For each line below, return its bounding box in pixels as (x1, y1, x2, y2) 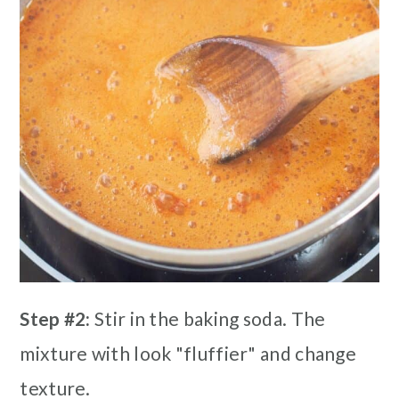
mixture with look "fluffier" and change (20, 342, 357, 365)
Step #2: (20, 307, 91, 330)
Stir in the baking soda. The (90, 307, 326, 330)
